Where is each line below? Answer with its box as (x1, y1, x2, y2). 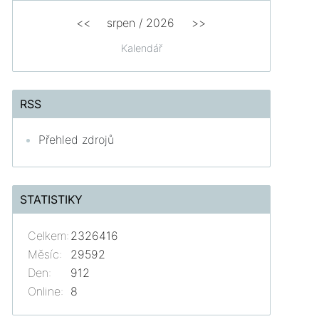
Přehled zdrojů (38, 132, 115, 147)
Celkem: (28, 228, 70, 243)
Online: (28, 283, 64, 298)
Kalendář (120, 41, 162, 54)
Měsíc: (28, 246, 63, 261)
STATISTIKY (20, 192, 83, 206)
